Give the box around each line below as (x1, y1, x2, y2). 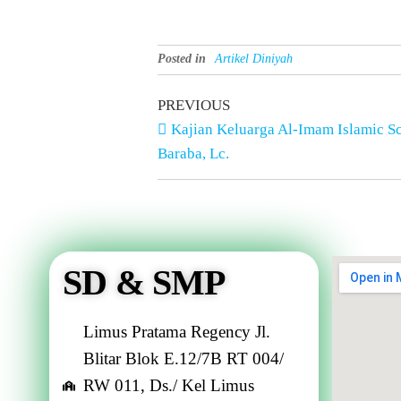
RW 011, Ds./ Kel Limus (82, 376, 254, 395)
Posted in (158, 52, 206, 65)
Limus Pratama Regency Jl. (82, 322, 270, 341)
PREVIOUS (158, 97, 230, 114)
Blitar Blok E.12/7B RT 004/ (82, 349, 284, 368)
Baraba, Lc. (158, 145, 229, 162)
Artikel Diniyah (215, 52, 293, 65)
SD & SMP (63, 262, 226, 303)
